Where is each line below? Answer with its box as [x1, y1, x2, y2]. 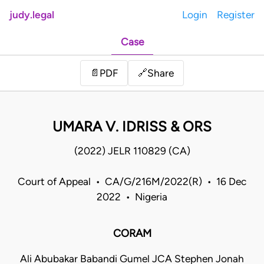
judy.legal [9, 9, 54, 21]
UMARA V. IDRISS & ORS [52, 118, 212, 136]
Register [217, 9, 255, 21]
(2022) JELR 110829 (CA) [74, 145, 190, 157]
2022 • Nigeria [97, 191, 167, 203]
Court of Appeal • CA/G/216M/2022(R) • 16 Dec [18, 176, 246, 188]
